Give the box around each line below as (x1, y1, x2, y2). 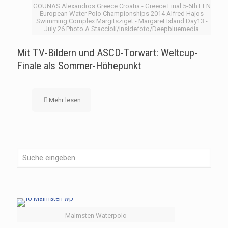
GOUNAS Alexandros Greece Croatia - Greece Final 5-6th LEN (33, 2, 211, 10)
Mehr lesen (49, 96, 81, 104)
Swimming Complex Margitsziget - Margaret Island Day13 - (36, 17, 208, 25)
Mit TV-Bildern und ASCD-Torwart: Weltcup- (17, 46, 197, 59)
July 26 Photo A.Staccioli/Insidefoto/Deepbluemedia (44, 24, 199, 33)
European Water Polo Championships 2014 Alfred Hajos (40, 9, 204, 17)
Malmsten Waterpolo (65, 211, 127, 219)
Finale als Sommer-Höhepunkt (17, 59, 141, 72)
